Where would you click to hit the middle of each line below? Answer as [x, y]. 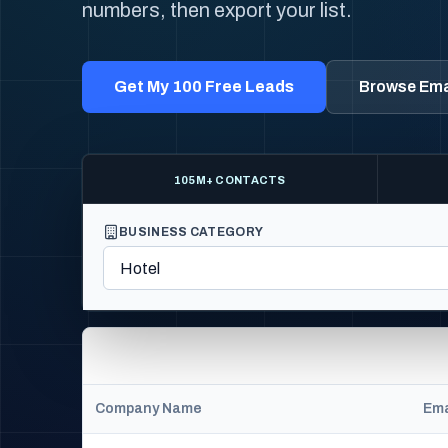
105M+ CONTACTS [229, 180]
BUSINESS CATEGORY [191, 232]
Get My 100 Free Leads [204, 86]
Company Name [148, 408]
